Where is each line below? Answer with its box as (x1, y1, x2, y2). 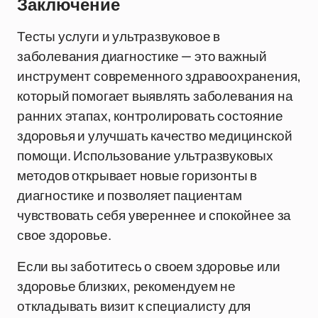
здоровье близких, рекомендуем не (17, 277, 236, 295)
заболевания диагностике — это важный (17, 47, 268, 65)
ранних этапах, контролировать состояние (17, 106, 283, 125)
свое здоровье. (17, 226, 111, 244)
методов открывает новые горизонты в (17, 166, 258, 185)
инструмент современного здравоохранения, (17, 67, 301, 85)
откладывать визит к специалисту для (17, 297, 251, 315)
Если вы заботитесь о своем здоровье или (17, 257, 280, 275)
